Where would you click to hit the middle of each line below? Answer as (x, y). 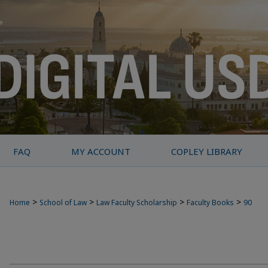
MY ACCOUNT (101, 151)
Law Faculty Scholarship (137, 202)
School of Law (63, 202)
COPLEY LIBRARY (207, 151)
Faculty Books (210, 202)
